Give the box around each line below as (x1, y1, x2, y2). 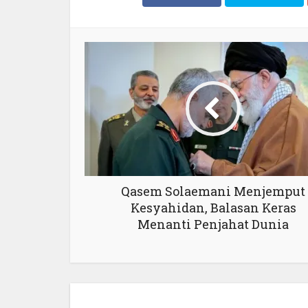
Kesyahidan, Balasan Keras (130, 199, 296, 216)
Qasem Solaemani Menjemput (121, 182, 305, 199)
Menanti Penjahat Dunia (137, 215, 289, 232)
